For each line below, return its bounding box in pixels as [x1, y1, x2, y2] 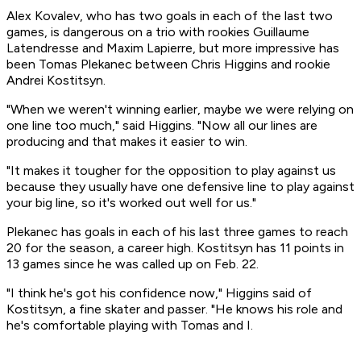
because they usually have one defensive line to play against [6, 179, 355, 195]
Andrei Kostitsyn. [6, 73, 106, 89]
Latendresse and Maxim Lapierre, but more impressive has [6, 40, 339, 56]
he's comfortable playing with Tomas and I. [6, 317, 253, 334]
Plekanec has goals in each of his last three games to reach [6, 224, 348, 240]
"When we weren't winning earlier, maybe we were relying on [6, 102, 354, 118]
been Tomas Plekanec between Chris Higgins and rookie [6, 56, 330, 73]
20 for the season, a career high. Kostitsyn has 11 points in [6, 240, 344, 256]
